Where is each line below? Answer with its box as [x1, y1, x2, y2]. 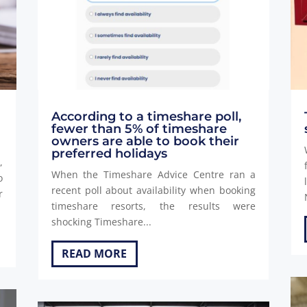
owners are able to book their [51, 133, 239, 149]
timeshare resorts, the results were [51, 199, 256, 212]
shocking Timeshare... [51, 214, 151, 228]
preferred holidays [51, 145, 167, 161]
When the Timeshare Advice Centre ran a [51, 167, 256, 181]
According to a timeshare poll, [51, 108, 241, 124]
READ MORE [62, 245, 127, 261]
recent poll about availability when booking [51, 183, 256, 197]
